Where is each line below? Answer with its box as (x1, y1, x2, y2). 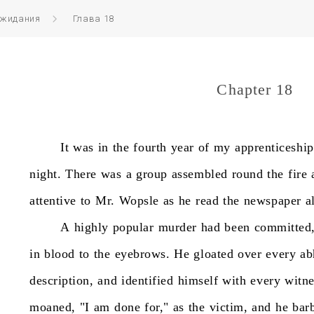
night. (29, 167, 62, 181)
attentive (29, 193, 76, 207)
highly (74, 220, 109, 234)
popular (112, 220, 154, 234)
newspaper (243, 193, 301, 207)
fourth (133, 140, 167, 154)
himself (177, 273, 219, 287)
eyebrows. (114, 247, 170, 261)
